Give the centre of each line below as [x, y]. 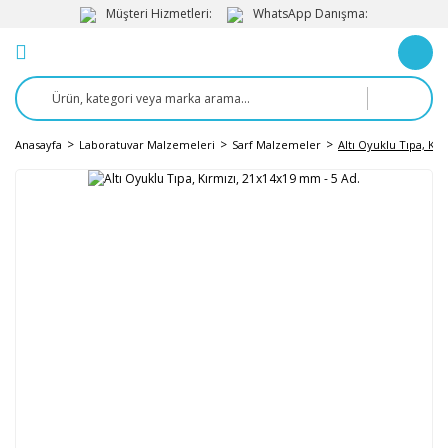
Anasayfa [38, 144]
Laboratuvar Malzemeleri [147, 144]
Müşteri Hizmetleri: [159, 13]
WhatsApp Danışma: [310, 13]
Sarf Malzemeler [276, 144]
